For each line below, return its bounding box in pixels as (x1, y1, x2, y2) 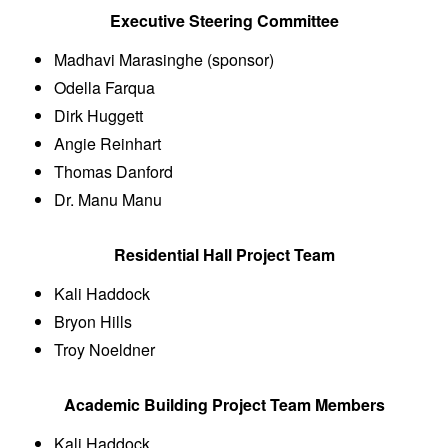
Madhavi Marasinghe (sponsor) (54, 47, 279, 71)
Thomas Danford (54, 159, 174, 183)
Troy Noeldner (54, 337, 156, 361)
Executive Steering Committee (109, 8, 339, 32)
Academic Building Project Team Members (63, 392, 385, 416)
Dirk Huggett (54, 103, 144, 127)
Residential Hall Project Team (113, 242, 335, 266)
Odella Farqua (54, 75, 156, 99)
